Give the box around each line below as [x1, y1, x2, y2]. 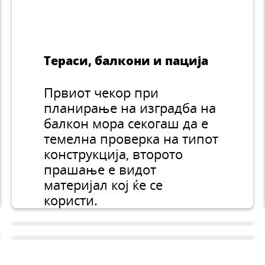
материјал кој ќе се [44, 176, 163, 194]
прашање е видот [44, 161, 157, 179]
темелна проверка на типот [44, 130, 219, 148]
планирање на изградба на [44, 99, 216, 117]
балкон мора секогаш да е [44, 115, 209, 132]
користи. [44, 192, 102, 209]
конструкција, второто [44, 146, 183, 163]
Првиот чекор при [44, 84, 159, 102]
